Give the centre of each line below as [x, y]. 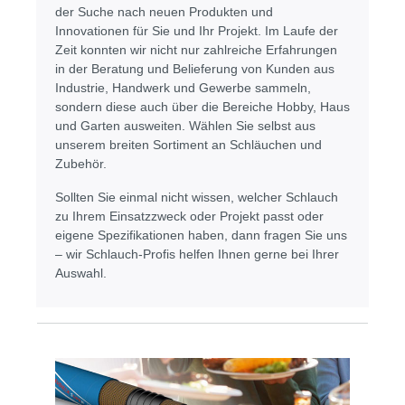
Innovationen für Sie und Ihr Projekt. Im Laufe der [197, 31]
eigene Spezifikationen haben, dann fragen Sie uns [201, 235]
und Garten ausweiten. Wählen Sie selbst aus [185, 126]
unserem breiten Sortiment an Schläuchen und [188, 145]
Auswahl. [81, 273]
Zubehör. [81, 164]
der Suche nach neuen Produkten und [164, 12]
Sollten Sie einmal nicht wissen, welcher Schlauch [197, 198]
